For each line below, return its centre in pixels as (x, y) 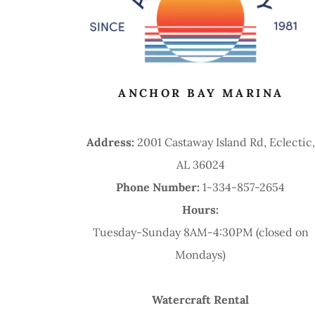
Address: (111, 142)
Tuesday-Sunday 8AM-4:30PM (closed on (200, 232)
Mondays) (201, 255)
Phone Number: (160, 187)
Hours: (201, 210)
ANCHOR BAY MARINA (201, 93)
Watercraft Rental (201, 300)
